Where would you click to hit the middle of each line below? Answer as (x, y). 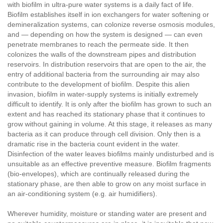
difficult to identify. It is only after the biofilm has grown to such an (110, 104)
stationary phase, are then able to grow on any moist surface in (107, 184)
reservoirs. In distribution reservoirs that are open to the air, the (107, 64)
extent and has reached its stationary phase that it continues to (106, 114)
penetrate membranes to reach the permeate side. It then (98, 45)
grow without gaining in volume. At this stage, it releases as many (110, 124)
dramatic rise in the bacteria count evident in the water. (94, 144)
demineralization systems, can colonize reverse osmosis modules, (111, 25)
